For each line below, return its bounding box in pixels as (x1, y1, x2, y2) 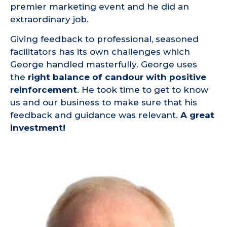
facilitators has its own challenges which (10, 47, 190, 57)
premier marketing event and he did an (10, 1, 189, 12)
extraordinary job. (10, 14, 89, 24)
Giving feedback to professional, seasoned (10, 34, 199, 45)
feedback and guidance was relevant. (10, 110, 180, 121)
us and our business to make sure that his (10, 97, 197, 108)
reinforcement (10, 85, 77, 95)
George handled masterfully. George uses (10, 59, 197, 70)
